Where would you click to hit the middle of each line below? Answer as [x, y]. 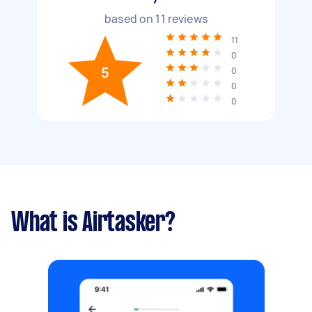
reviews [186, 19]
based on [130, 19]
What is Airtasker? [93, 224]
